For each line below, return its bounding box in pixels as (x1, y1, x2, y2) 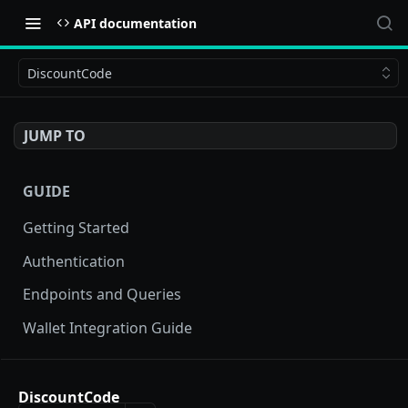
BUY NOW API (23, 370, 126, 391)
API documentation (74, 14, 197, 32)
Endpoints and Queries (23, 284, 181, 305)
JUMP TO (24, 126, 86, 146)
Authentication (23, 250, 125, 271)
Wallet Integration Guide (23, 318, 192, 339)
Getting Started (23, 217, 129, 238)
